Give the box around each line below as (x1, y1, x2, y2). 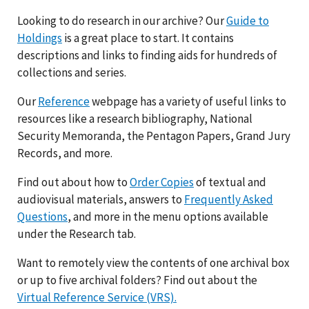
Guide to (226, 13, 269, 28)
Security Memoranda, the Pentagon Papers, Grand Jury (17, 128, 290, 143)
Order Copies (130, 175, 194, 190)
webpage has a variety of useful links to (90, 94, 286, 109)
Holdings (17, 30, 62, 46)
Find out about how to (17, 175, 130, 190)
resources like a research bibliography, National (17, 111, 252, 126)
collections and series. (17, 65, 126, 80)
